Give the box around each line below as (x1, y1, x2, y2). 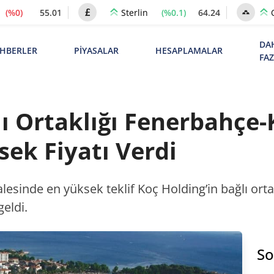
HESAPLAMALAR (155, 45, 223, 56)
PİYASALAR (73, 45, 119, 56)
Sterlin (120, 7, 148, 18)
